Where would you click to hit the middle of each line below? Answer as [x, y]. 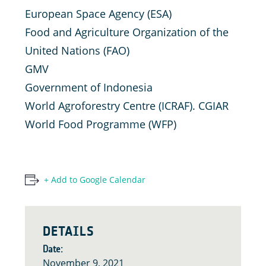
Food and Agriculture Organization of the [127, 32]
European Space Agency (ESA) [98, 13]
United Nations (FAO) [77, 50]
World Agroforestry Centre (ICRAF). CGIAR [127, 105]
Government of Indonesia [89, 87]
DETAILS [69, 231]
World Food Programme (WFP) [101, 124]
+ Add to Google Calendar [95, 179]
